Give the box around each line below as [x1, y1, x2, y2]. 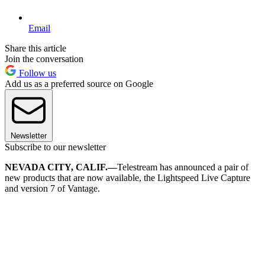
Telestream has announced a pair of [117, 161, 248, 172]
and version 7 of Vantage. [5, 183, 100, 193]
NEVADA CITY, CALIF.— [5, 161, 117, 172]
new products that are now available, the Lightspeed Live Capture [5, 172, 250, 183]
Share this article [5, 43, 66, 53]
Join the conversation [5, 53, 83, 64]
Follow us [17, 67, 56, 78]
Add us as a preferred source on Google [5, 78, 153, 89]
